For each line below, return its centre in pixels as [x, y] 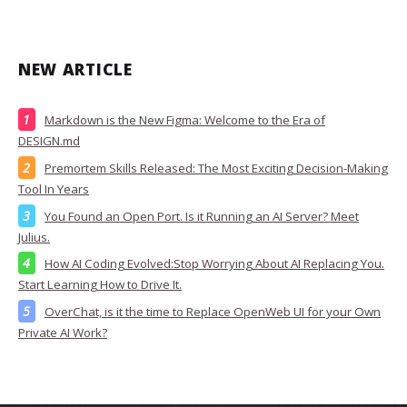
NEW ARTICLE [75, 69]
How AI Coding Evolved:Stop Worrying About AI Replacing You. [214, 264]
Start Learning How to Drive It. [100, 285]
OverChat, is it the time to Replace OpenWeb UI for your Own [213, 312]
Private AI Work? [63, 333]
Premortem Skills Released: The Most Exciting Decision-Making [216, 169]
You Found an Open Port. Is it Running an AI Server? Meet [202, 216]
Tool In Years [54, 189]
